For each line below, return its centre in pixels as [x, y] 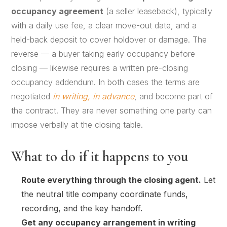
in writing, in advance [94, 96]
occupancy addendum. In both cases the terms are [106, 82]
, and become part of [174, 96]
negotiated [32, 96]
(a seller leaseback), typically [158, 11]
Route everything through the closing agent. [111, 180]
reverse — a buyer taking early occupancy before [103, 53]
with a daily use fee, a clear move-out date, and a [104, 25]
